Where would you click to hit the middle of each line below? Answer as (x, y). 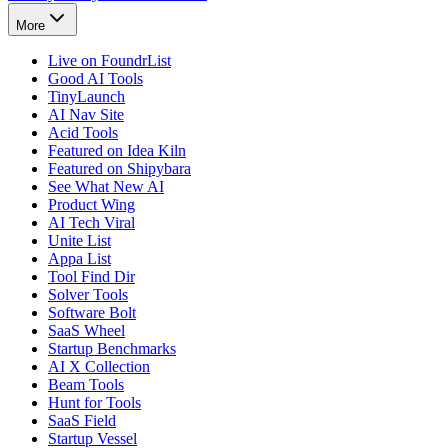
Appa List (79, 259)
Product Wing (91, 205)
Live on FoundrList (109, 61)
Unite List (79, 241)
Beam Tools (86, 385)
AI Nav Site (86, 115)
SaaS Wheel (86, 331)
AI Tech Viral (91, 223)
